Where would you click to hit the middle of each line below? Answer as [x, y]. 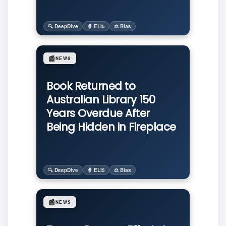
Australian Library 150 [101, 100]
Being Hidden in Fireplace [111, 127]
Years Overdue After [98, 113]
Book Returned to [91, 86]
